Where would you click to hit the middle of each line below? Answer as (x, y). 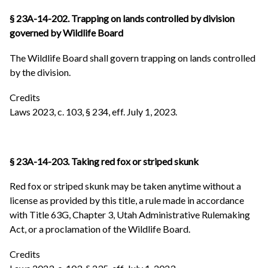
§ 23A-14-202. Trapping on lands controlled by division (122, 19)
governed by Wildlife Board (66, 33)
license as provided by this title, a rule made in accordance (127, 200)
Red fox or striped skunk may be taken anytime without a (125, 186)
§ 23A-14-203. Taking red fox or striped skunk (104, 161)
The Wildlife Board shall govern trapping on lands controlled (133, 58)
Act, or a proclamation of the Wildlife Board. (100, 229)
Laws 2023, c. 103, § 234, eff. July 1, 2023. (93, 111)
